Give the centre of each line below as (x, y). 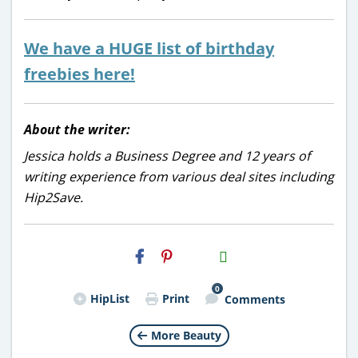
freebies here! (80, 74)
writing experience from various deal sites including (179, 176)
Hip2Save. (54, 197)
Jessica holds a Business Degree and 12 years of (167, 155)
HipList (109, 298)
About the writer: (77, 129)
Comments (255, 299)
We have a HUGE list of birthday (149, 48)
